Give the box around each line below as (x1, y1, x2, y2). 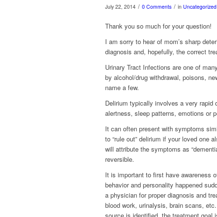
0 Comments (142, 3, 171, 10)
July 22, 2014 (105, 3, 136, 10)
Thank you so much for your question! (105, 21, 212, 31)
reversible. (105, 155, 134, 164)
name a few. (105, 83, 139, 93)
